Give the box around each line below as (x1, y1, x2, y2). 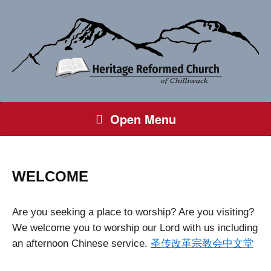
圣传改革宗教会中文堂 (151, 237, 253, 249)
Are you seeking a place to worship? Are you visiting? (12, 206, 254, 218)
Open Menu (109, 109, 176, 128)
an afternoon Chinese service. (12, 237, 151, 249)
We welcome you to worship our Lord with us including (12, 221, 258, 233)
